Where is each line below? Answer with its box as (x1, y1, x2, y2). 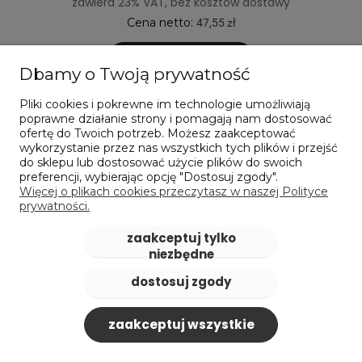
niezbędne (148, 246, 214, 263)
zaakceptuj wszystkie (107, 316, 255, 333)
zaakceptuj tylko (126, 229, 236, 247)
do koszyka (145, 49, 217, 66)
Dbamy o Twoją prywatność (19, 64, 250, 84)
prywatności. (19, 199, 90, 213)
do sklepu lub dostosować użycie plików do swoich (19, 155, 302, 170)
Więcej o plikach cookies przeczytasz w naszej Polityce (19, 184, 328, 199)
